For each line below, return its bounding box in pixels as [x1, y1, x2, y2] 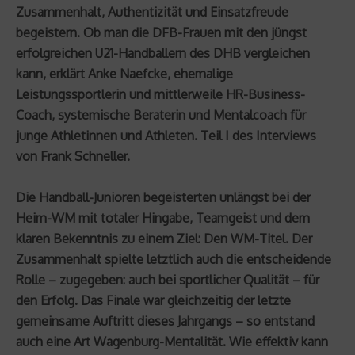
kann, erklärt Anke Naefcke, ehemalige [16, 65, 233, 82]
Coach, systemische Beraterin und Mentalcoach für [16, 106, 306, 123]
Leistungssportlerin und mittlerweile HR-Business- [16, 86, 305, 102]
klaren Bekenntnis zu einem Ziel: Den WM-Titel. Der [16, 230, 312, 246]
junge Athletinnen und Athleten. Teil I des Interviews [16, 127, 316, 143]
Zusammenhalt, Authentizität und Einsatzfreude [16, 3, 288, 20]
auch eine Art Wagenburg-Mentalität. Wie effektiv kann [16, 333, 328, 349]
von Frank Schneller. [16, 147, 130, 164]
